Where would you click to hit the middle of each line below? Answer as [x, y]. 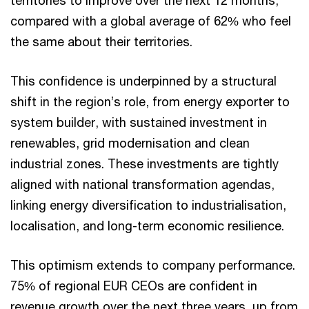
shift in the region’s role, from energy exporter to [150, 101]
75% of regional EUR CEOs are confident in [134, 286]
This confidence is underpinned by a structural [143, 81]
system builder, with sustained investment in [139, 122]
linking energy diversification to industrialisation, [148, 205]
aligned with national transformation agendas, [142, 184]
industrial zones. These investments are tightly [144, 163]
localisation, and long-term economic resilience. [147, 226]
